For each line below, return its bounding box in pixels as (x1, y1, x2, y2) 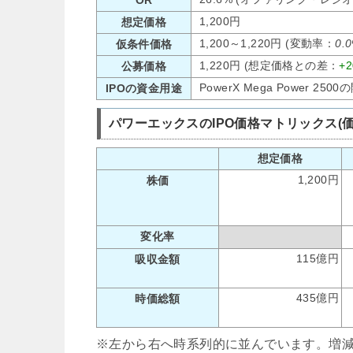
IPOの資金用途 (105, 81, 183, 95)
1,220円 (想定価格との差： (199, 58, 340, 72)
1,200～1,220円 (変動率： (199, 36, 336, 50)
